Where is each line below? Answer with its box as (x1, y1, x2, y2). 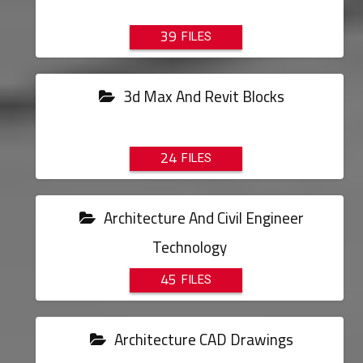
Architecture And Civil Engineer (100, 203, 304, 233)
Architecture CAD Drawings (110, 325, 293, 354)
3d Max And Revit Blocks (119, 82, 284, 111)
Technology (152, 233, 227, 262)
